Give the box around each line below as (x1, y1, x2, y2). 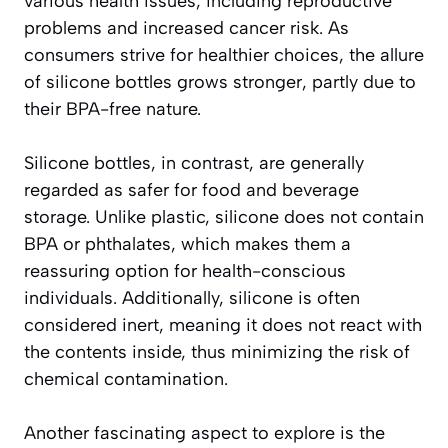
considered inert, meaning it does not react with (24, 313, 422, 336)
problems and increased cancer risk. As (24, 16, 349, 39)
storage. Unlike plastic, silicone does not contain (24, 205, 424, 228)
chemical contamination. (24, 367, 228, 390)
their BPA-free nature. (24, 97, 201, 120)
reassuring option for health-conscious (24, 259, 346, 282)
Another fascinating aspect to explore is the (24, 421, 385, 444)
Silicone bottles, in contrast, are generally (24, 151, 364, 174)
